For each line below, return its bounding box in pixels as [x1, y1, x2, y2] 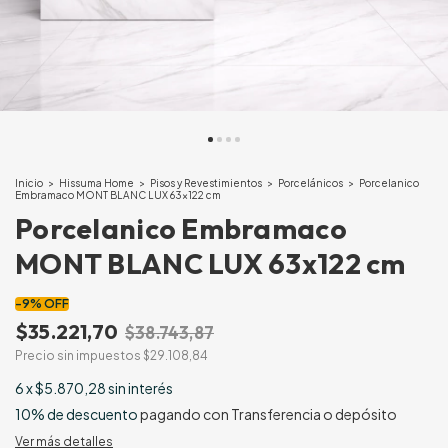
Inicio [15, 177, 43, 189]
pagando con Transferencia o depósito [138, 405, 397, 423]
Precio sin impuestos [15, 348, 143, 363]
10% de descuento [15, 405, 138, 423]
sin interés [108, 379, 173, 397]
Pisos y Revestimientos [150, 177, 262, 189]
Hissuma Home [59, 177, 134, 189]
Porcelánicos [278, 177, 343, 189]
